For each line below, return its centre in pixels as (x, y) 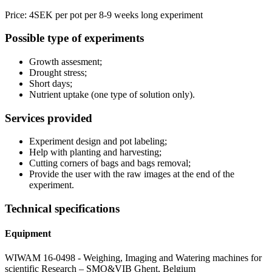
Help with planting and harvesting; (95, 152)
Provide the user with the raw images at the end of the (132, 174)
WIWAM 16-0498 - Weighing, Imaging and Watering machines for (133, 257)
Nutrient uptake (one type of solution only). (112, 95)
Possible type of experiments (74, 38)
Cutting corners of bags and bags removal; (110, 163)
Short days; (51, 84)
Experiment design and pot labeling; (98, 141)
